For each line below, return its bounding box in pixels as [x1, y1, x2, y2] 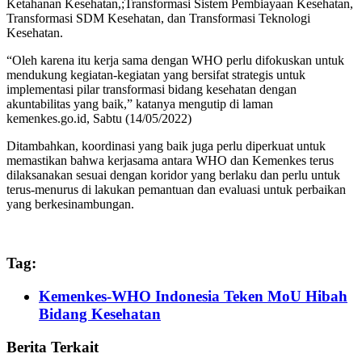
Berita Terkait [6, 338, 99, 356]
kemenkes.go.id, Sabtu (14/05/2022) [6, 112, 192, 126]
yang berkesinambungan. [6, 197, 134, 212]
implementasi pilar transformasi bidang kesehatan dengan [6, 82, 297, 97]
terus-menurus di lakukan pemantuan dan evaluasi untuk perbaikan [6, 183, 346, 197]
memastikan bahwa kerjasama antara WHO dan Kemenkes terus [6, 154, 334, 168]
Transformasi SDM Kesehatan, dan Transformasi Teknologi [6, 11, 310, 26]
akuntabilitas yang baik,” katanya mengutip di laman [6, 97, 273, 112]
